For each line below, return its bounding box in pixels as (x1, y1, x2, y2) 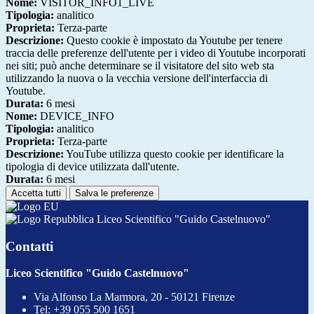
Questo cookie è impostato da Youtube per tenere (64, 34, 282, 46)
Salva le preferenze (75, 188, 153, 198)
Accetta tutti (11, 188, 61, 198)
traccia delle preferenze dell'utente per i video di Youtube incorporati (6, 47, 306, 59)
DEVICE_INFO (37, 110, 114, 122)
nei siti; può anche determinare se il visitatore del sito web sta (6, 60, 274, 71)
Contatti (6, 238, 53, 254)
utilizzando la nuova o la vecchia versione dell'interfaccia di (6, 72, 268, 84)
